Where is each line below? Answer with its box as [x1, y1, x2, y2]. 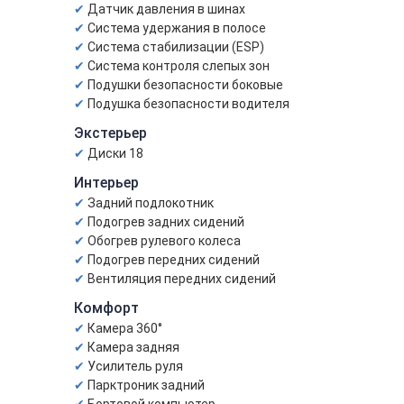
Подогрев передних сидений [87, 252, 260, 267]
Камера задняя [87, 340, 179, 354]
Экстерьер [74, 124, 147, 142]
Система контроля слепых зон [87, 59, 270, 73]
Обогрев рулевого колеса [87, 234, 241, 248]
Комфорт [74, 299, 139, 317]
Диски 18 [87, 146, 143, 161]
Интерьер [74, 174, 139, 191]
